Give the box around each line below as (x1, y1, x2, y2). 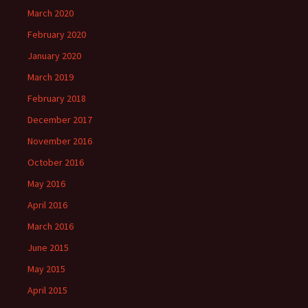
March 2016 (27, 220, 74, 232)
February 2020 (27, 28, 86, 41)
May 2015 (27, 263, 65, 275)
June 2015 (27, 241, 69, 254)
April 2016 (27, 199, 67, 211)
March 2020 (27, 7, 74, 19)
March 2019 (27, 71, 74, 83)
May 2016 (27, 177, 65, 190)
